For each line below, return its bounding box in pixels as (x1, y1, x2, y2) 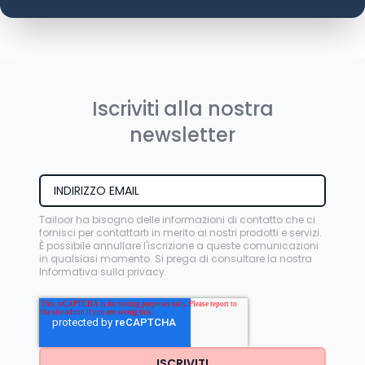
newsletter (130, 121, 235, 148)
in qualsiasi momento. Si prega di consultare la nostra (39, 252, 312, 266)
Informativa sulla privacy (39, 265, 165, 279)
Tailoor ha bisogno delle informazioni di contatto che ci (39, 213, 315, 226)
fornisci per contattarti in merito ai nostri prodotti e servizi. (39, 226, 322, 240)
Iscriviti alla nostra (91, 95, 274, 122)
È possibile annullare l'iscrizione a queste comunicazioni (39, 239, 319, 253)
